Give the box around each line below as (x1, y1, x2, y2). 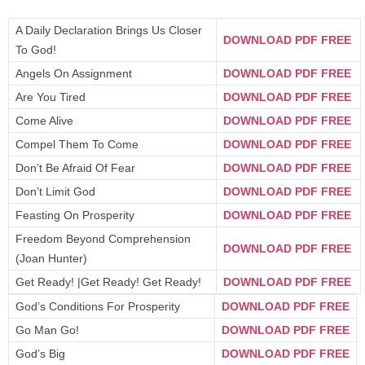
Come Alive (15, 114, 73, 127)
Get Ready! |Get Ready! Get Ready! (15, 275, 201, 288)
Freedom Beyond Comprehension (15, 232, 191, 245)
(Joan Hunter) (15, 252, 87, 265)
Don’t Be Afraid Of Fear (15, 161, 135, 174)
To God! (15, 43, 56, 56)
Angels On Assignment (15, 67, 132, 80)
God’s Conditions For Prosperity (15, 300, 180, 313)
